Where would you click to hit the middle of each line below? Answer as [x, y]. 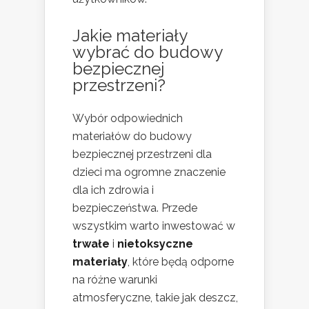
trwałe [91, 243]
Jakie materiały [130, 35]
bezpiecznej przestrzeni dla [142, 154]
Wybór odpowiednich [128, 118]
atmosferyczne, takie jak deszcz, [155, 297]
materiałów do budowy [132, 136]
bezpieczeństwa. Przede [135, 208]
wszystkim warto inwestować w [154, 226]
